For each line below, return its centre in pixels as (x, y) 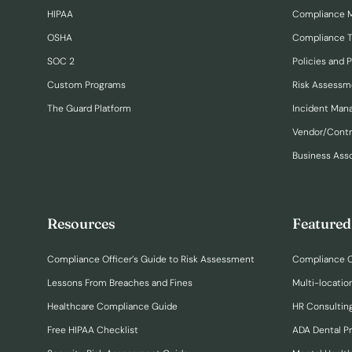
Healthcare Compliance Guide (112, 306)
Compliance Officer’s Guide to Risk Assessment (151, 259)
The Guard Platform (89, 108)
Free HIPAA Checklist (93, 330)
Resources (81, 223)
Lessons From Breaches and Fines (120, 282)
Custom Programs (86, 84)
